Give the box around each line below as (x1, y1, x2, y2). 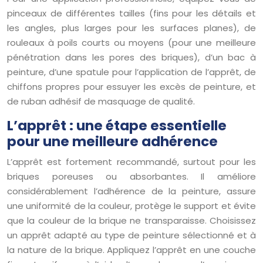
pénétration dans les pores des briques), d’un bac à (7, 50, 256, 63)
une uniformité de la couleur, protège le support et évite (7, 199, 256, 212)
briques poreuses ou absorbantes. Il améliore (7, 170, 256, 183)
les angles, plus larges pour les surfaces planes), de (7, 21, 256, 34)
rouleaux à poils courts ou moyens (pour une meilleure (7, 36, 256, 49)
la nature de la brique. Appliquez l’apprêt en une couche (7, 243, 256, 256)
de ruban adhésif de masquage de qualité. (7, 95, 195, 107)
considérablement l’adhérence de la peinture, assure (7, 184, 256, 197)
